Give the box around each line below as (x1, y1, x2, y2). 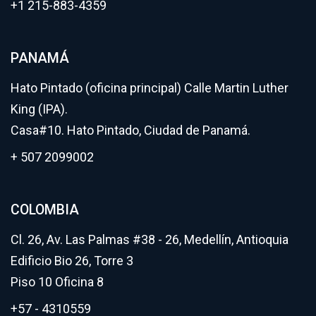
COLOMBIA (11, 202, 79, 219)
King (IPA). (11, 102, 68, 117)
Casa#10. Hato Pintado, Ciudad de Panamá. (11, 123, 250, 138)
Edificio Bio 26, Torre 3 (11, 253, 133, 269)
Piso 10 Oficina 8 (11, 274, 104, 290)
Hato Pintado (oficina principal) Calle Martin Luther (11, 80, 288, 96)
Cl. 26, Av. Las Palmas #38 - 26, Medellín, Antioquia (11, 232, 288, 248)
